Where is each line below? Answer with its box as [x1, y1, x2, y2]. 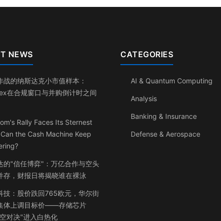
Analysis [131, 94, 157, 103]
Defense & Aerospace [131, 129, 200, 138]
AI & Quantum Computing [131, 76, 213, 85]
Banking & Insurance [131, 111, 197, 120]
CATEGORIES [120, 49, 173, 59]
